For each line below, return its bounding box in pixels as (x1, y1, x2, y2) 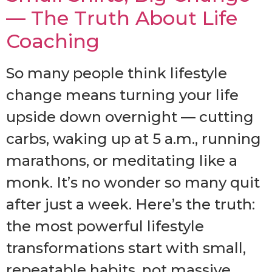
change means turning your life (6, 86, 239, 104)
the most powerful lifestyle (6, 217, 204, 235)
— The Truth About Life (6, 5, 237, 30)
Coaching (6, 29, 100, 53)
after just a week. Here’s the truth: (6, 195, 255, 213)
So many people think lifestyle (6, 64, 227, 82)
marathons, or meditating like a (6, 151, 237, 169)
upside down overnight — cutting (6, 107, 254, 126)
